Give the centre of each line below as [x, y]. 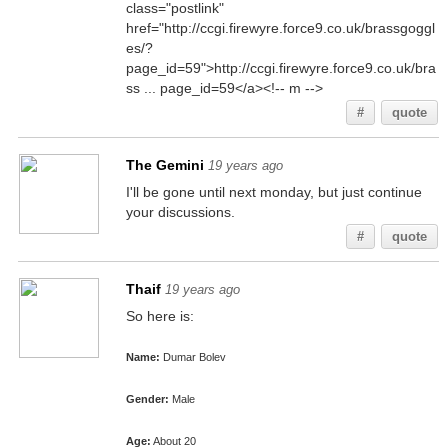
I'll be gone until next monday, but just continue [273, 192]
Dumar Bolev [192, 357]
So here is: [159, 316]
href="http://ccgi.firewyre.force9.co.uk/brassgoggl [280, 28]
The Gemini [164, 165]
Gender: [147, 399]
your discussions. [180, 212]
